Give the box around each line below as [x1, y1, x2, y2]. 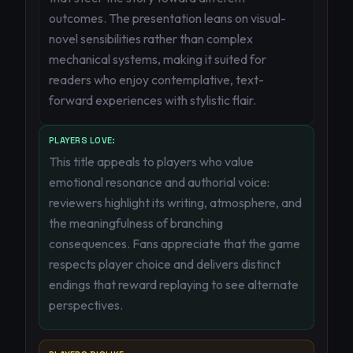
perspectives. [49, 297, 123, 313]
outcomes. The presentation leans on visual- [49, 10, 286, 26]
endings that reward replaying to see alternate [49, 277, 299, 292]
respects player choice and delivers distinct [49, 256, 281, 272]
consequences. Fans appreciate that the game [49, 236, 300, 251]
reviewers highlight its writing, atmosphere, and [49, 195, 302, 210]
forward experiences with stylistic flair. [49, 92, 256, 108]
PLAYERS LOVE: [49, 135, 116, 146]
